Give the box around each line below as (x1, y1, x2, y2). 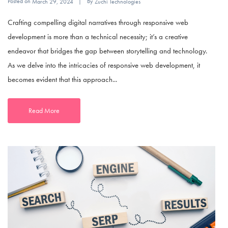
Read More (28, 105, 60, 115)
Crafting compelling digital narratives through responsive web (8, 17, 188, 27)
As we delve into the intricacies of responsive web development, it (8, 60, 200, 70)
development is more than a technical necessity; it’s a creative (8, 31, 188, 42)
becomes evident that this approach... (8, 74, 117, 84)
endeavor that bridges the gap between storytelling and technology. (8, 45, 207, 56)
